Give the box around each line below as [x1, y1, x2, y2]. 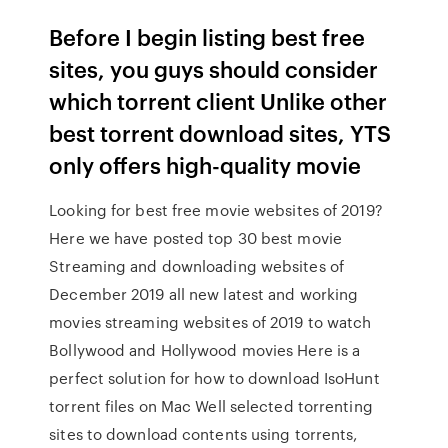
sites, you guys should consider [49, 53, 379, 84]
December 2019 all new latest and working [49, 283, 359, 305]
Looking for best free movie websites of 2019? [49, 199, 383, 221]
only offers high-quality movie [49, 149, 367, 180]
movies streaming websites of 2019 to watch [49, 311, 372, 333]
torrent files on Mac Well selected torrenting [49, 395, 373, 417]
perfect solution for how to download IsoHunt [49, 367, 380, 389]
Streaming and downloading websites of [49, 255, 344, 277]
